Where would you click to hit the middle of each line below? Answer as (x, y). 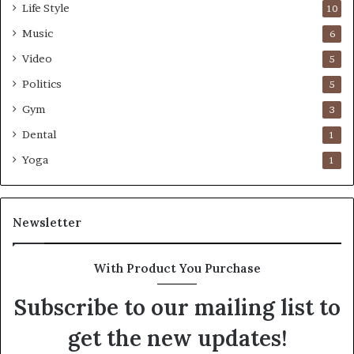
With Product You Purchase (177, 268)
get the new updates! (177, 338)
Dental (39, 134)
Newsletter (47, 222)
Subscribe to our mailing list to (177, 307)
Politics (42, 83)
